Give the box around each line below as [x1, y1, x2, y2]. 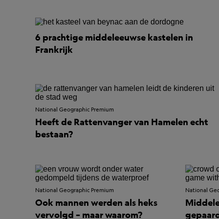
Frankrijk [35, 44, 73, 55]
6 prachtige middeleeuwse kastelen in [35, 32, 193, 43]
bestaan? [35, 128, 73, 140]
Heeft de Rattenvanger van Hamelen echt [35, 116, 208, 128]
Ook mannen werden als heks [35, 197, 157, 208]
